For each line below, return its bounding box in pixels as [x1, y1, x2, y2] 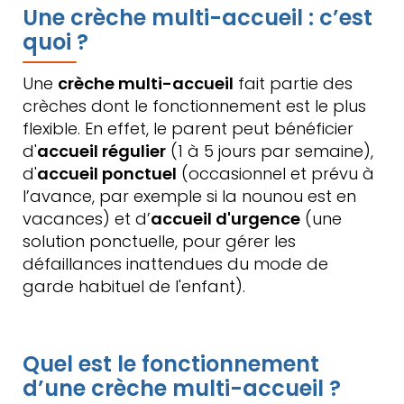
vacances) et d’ [23, 207, 151, 230]
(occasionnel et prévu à [177, 162, 374, 185]
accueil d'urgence [151, 207, 300, 230]
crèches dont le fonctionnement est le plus [23, 95, 366, 117]
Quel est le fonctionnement [23, 349, 319, 379]
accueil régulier [37, 140, 166, 162]
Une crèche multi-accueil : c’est [23, 3, 372, 32]
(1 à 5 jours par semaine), [166, 140, 373, 162]
